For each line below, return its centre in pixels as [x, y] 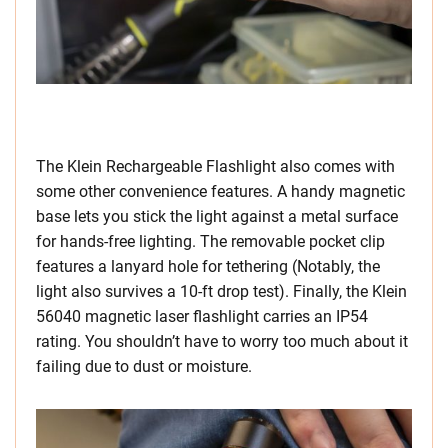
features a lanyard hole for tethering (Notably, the [208, 266]
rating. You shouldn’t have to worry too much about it [222, 341]
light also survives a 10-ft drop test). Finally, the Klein [221, 291]
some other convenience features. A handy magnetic [220, 191]
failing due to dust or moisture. [144, 366]
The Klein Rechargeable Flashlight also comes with [215, 166]
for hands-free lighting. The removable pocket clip [210, 241]
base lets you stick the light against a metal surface [217, 216]
